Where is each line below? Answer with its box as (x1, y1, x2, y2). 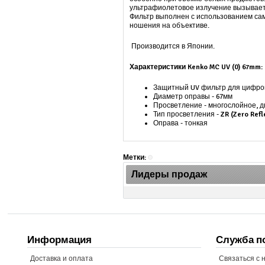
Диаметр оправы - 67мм (153, 92, 233, 101)
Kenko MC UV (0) (188, 63, 241, 72)
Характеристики (130, 63, 188, 72)
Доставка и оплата (30, 254, 93, 263)
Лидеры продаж (131, 169, 208, 180)
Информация (27, 233, 92, 246)
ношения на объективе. (130, 21, 210, 30)
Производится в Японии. (130, 42, 217, 51)
